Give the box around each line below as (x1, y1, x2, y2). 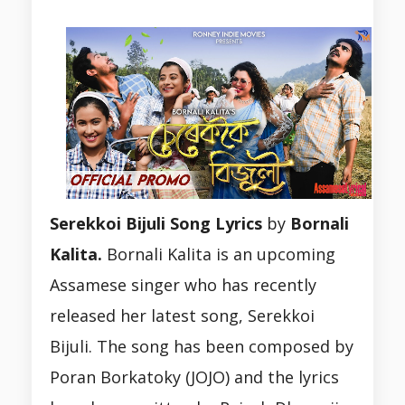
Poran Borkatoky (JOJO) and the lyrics (50, 366, 339, 389)
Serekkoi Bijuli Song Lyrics (50, 212, 262, 235)
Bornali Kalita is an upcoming (102, 243, 335, 266)
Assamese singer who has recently (50, 274, 316, 297)
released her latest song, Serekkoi (50, 305, 315, 327)
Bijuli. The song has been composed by (50, 335, 353, 358)
